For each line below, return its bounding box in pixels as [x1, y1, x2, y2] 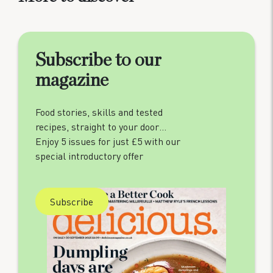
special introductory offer [35, 149, 143, 162]
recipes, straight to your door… [35, 119, 166, 133]
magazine [35, 71, 108, 90]
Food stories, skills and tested [35, 105, 163, 118]
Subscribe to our [35, 51, 161, 69]
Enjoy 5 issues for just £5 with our [35, 134, 180, 147]
